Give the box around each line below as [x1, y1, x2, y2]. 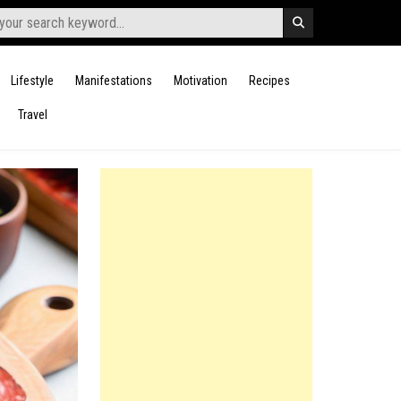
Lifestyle [11, 73, 54, 88]
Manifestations [75, 73, 152, 88]
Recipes [249, 73, 290, 88]
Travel [18, 107, 47, 122]
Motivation [174, 73, 227, 88]
